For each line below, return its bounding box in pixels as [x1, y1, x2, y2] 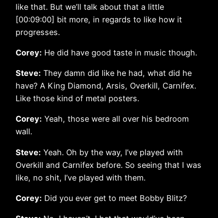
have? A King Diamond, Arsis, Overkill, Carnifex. [16, 81, 196, 91]
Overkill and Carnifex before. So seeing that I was [16, 160, 201, 170]
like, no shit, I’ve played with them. [16, 172, 145, 182]
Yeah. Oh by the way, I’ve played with [41, 147, 183, 157]
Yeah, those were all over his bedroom [42, 114, 189, 124]
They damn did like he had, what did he [41, 68, 192, 78]
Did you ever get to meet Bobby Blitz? [42, 193, 187, 203]
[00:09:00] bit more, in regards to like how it [16, 14, 182, 24]
